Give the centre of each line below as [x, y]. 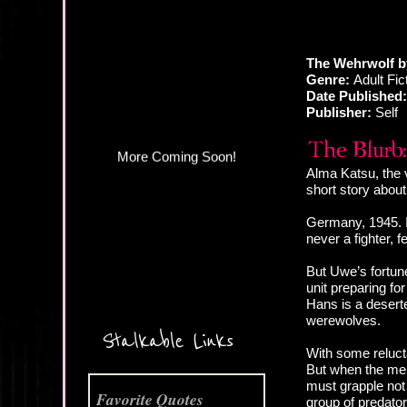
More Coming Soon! [177, 39]
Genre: [328, 80]
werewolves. [343, 321]
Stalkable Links [168, 342]
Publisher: [339, 113]
